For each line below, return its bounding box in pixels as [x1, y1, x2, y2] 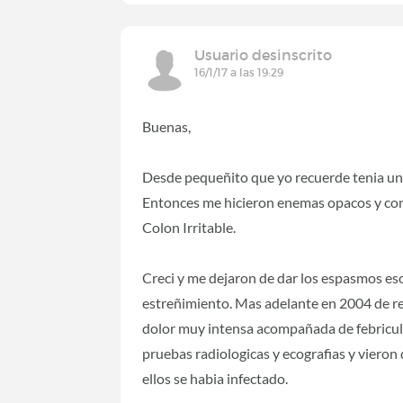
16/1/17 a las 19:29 [194, 66, 284, 80]
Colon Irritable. [142, 219, 237, 237]
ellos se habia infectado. [142, 370, 289, 388]
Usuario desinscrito [194, 46, 333, 65]
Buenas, [142, 118, 192, 136]
